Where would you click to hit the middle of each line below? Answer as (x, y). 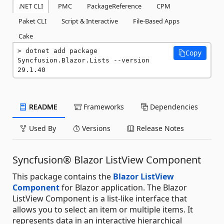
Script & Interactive (90, 21)
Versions (95, 128)
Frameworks (103, 106)
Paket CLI (32, 21)
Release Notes (159, 128)
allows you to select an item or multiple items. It (103, 209)
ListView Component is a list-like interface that (100, 198)
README (42, 106)
